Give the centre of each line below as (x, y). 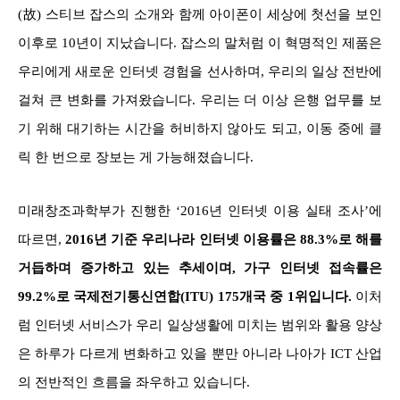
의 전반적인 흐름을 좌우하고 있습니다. (136, 382)
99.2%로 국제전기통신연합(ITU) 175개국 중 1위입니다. (187, 296)
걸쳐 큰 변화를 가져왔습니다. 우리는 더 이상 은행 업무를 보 (200, 100)
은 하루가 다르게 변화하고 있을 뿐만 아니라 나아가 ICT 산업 (200, 353)
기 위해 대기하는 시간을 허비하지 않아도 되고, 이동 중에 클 (200, 128)
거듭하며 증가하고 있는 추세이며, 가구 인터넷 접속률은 (200, 267)
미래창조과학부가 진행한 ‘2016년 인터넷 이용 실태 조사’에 (200, 210)
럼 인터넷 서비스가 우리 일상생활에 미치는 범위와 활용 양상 (200, 325)
